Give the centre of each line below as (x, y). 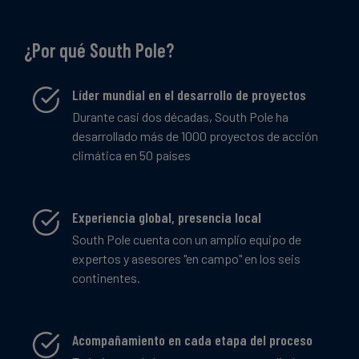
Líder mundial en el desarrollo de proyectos (189, 95)
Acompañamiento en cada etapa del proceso (192, 339)
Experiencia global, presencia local (167, 217)
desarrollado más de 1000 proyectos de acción (195, 136)
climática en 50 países (131, 155)
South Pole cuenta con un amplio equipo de (187, 239)
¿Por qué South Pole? (99, 50)
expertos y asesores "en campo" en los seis (186, 258)
